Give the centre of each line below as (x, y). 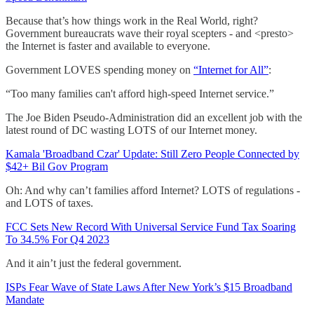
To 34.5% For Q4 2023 (57, 239)
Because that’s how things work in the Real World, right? (132, 20)
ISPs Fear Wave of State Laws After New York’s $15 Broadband (149, 287)
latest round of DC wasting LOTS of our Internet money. (131, 130)
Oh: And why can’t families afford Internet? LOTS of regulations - (153, 190)
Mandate (25, 299)
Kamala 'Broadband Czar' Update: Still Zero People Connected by (152, 153)
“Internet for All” (231, 69)
